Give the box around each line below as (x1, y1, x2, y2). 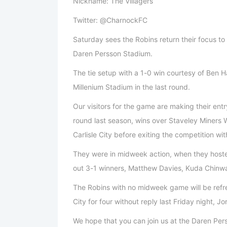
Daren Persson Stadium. (73, 49, 153, 58)
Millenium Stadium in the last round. (73, 83, 190, 92)
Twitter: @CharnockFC (73, 16, 147, 25)
